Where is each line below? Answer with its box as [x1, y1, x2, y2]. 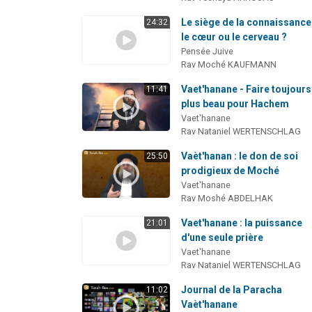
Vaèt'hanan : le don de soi [181, 150, 299, 162]
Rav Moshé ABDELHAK [181, 192, 274, 203]
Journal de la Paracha [181, 283, 283, 295]
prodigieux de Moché [181, 164, 280, 176]
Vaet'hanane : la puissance [181, 217, 303, 228]
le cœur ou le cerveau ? [181, 31, 288, 42]
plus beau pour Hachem [181, 97, 290, 109]
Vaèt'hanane [181, 298, 238, 310]
